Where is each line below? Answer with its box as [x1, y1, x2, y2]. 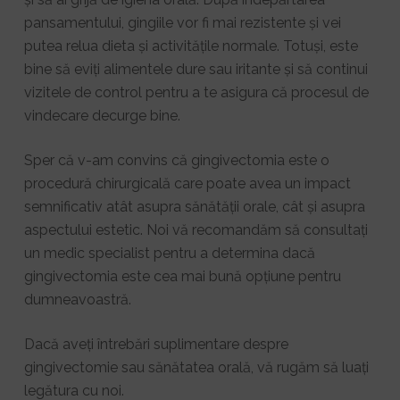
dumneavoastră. [23, 290, 131, 308]
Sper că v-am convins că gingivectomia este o [23, 151, 329, 169]
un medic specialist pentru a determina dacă [23, 244, 315, 262]
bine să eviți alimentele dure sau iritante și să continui [23, 60, 368, 78]
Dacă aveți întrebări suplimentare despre [23, 335, 288, 353]
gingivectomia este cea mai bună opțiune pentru [23, 267, 341, 285]
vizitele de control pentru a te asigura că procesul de [23, 83, 369, 101]
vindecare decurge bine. [23, 106, 180, 124]
